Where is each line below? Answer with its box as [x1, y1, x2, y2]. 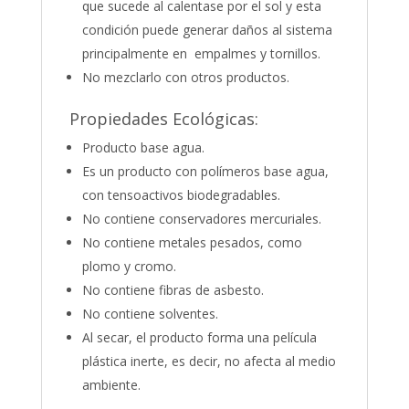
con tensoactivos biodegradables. [81, 186, 280, 204]
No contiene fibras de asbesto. [81, 281, 264, 299]
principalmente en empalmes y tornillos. [81, 45, 320, 63]
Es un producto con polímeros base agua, [81, 163, 329, 181]
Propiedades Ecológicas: [68, 108, 258, 131]
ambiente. [81, 376, 141, 394]
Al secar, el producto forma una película [81, 329, 317, 347]
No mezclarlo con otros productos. [81, 68, 289, 87]
